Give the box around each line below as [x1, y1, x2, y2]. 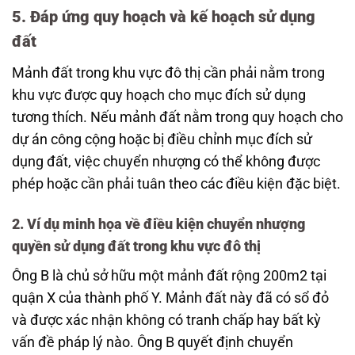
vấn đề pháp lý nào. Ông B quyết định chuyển [12, 334, 293, 350]
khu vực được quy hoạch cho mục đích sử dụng [12, 86, 306, 103]
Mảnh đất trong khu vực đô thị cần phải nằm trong [12, 64, 325, 81]
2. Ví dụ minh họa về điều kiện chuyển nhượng [12, 216, 305, 232]
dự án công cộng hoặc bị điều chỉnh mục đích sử [12, 131, 312, 147]
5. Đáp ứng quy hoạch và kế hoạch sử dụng [12, 8, 315, 27]
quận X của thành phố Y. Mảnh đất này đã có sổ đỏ [12, 289, 329, 306]
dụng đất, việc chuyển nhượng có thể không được [12, 153, 320, 170]
